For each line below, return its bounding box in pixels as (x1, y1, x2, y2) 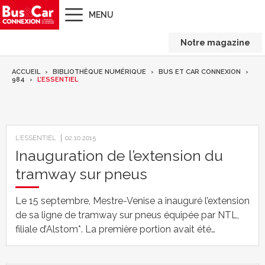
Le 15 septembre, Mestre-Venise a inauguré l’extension (15, 195, 250, 206)
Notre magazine (180, 38, 250, 47)
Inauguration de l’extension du (15, 147, 223, 164)
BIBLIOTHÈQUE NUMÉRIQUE (53, 68, 146, 76)
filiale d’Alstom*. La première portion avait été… (15, 224, 215, 235)
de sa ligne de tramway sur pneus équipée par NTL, (15, 209, 239, 221)
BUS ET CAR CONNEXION (159, 68, 241, 76)
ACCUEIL (12, 68, 40, 76)
